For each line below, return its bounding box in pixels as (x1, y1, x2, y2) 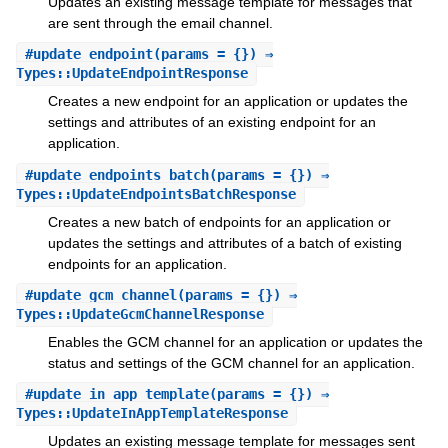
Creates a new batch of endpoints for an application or (47, 213, 391, 230)
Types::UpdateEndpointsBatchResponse (15, 185, 296, 202)
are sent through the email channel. (47, 14, 273, 31)
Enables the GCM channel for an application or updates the (47, 334, 423, 351)
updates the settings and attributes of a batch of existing (47, 234, 402, 251)
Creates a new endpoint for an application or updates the (47, 93, 408, 110)
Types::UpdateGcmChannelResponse (15, 306, 264, 323)
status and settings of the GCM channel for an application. (47, 355, 415, 372)
